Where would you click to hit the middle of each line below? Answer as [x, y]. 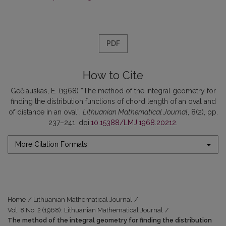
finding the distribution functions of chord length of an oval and [113, 101]
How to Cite [113, 75]
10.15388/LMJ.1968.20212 [133, 123]
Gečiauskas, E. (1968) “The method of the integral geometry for [113, 91]
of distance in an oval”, [45, 112]
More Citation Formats [51, 144]
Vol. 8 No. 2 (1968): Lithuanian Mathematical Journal [85, 210]
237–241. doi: [70, 123]
